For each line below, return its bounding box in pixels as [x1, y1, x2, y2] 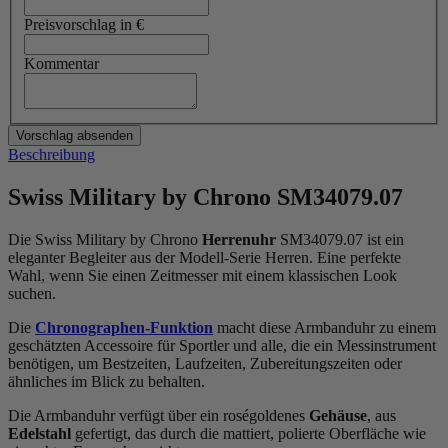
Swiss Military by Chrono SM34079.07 [8, 184, 403, 211]
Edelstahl [8, 425, 71, 443]
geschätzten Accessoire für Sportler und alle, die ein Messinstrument [8, 337, 436, 355]
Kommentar [24, 55, 99, 73]
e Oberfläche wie [318, 425, 426, 443]
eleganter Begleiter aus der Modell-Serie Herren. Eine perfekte [8, 249, 401, 267]
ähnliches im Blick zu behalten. [8, 373, 205, 391]
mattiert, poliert [223, 425, 318, 443]
